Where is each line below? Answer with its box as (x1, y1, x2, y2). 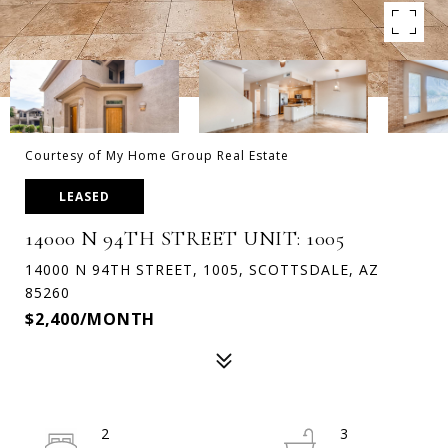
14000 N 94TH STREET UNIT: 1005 (25, 226, 344, 251)
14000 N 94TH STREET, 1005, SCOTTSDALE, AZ (25, 260, 379, 279)
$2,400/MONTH (25, 308, 155, 330)
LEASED (59, 188, 110, 205)
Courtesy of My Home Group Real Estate (25, 147, 289, 164)
